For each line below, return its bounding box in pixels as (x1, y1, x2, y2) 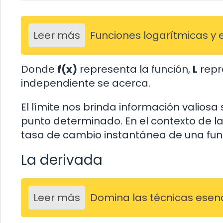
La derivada (21, 150, 103, 170)
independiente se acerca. (21, 76, 150, 90)
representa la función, (77, 62, 193, 76)
